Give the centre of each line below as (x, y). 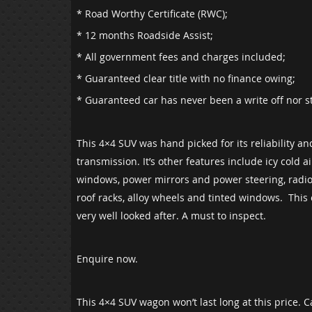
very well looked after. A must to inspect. (171, 216)
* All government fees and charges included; (181, 57)
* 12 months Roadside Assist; (145, 36)
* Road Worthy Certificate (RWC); (152, 14)
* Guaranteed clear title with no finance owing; (186, 79)
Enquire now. (107, 259)
